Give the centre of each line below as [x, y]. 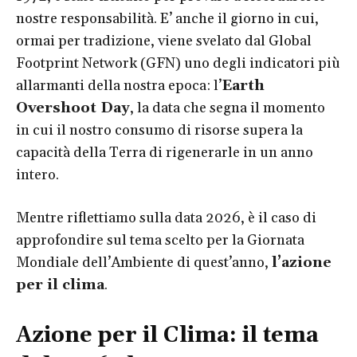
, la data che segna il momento [228, 108]
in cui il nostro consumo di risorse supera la [159, 131]
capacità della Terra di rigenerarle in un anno [165, 153]
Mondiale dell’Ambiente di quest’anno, [144, 263]
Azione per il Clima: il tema [167, 336]
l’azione [302, 263]
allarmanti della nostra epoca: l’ [119, 86]
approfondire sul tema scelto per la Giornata [160, 241]
